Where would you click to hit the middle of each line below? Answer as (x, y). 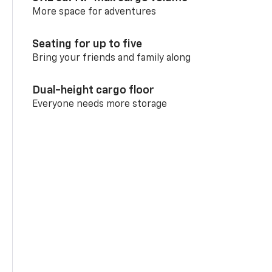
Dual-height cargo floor (93, 90)
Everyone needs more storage (100, 104)
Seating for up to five (87, 44)
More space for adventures (94, 12)
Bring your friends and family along (112, 58)
